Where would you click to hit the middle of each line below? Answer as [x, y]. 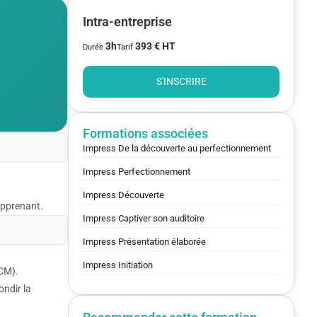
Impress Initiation [118, 265]
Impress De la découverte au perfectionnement [177, 148]
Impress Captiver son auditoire [144, 218]
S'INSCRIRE [181, 81]
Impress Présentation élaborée [144, 241]
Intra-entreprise [127, 21]
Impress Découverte [123, 195]
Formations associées [145, 133]
